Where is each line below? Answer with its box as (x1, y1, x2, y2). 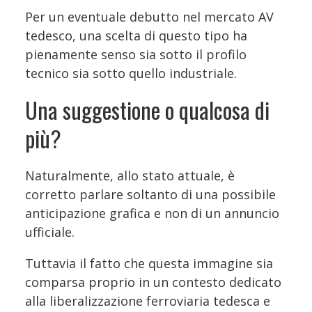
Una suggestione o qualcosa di (25, 93, 270, 127)
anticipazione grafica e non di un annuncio (25, 205, 279, 222)
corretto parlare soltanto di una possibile (25, 186, 276, 203)
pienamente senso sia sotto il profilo (25, 46, 247, 63)
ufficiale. (25, 224, 75, 241)
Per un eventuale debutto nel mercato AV (25, 8, 274, 26)
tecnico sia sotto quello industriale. (25, 65, 237, 82)
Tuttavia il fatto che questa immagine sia (25, 255, 273, 272)
